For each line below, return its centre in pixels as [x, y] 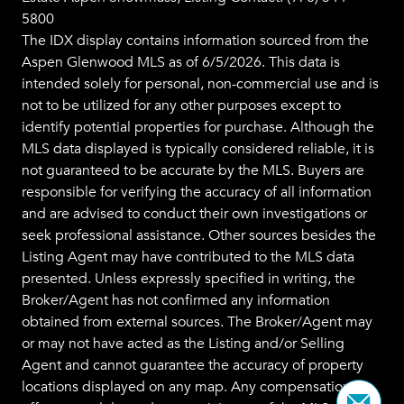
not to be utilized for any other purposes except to [181, 106]
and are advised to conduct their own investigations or [194, 214]
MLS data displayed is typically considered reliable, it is [198, 149]
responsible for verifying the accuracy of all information [197, 193]
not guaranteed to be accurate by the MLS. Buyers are [193, 171]
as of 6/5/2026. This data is [252, 63]
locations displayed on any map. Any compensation [186, 387]
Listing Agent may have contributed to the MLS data [188, 257]
